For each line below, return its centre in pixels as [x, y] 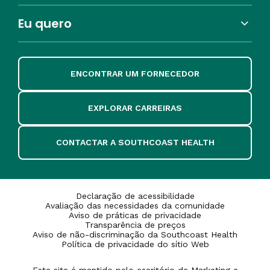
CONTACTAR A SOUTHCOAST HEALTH [135, 142]
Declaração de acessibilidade [135, 196]
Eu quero [45, 23]
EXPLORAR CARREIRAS [135, 108]
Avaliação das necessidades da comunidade [135, 205]
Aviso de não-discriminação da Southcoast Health [135, 234]
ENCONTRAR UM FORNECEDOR [135, 73]
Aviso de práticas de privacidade [135, 215]
